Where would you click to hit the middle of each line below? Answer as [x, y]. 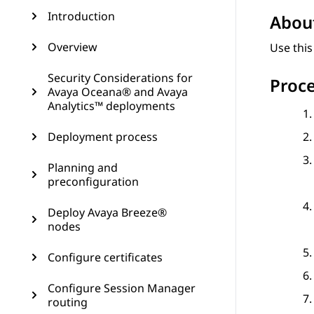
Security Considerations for [120, 78]
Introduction [81, 16]
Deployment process [103, 137]
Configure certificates [105, 257]
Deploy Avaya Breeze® [107, 212]
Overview [73, 47]
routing [68, 302]
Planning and [83, 168]
